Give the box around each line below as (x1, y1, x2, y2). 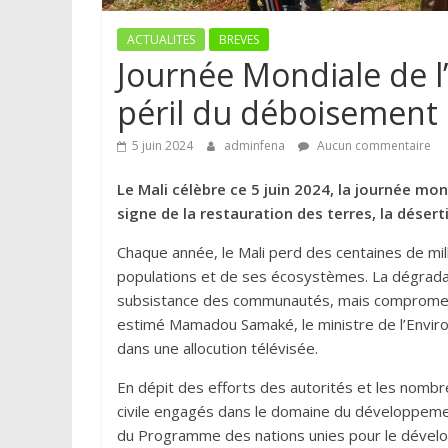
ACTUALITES (127, 31, 195, 49)
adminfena (224, 137, 288, 155)
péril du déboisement (117, 91, 438, 135)
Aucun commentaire (314, 137, 431, 155)
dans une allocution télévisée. (117, 338, 318, 359)
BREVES (219, 31, 259, 49)
